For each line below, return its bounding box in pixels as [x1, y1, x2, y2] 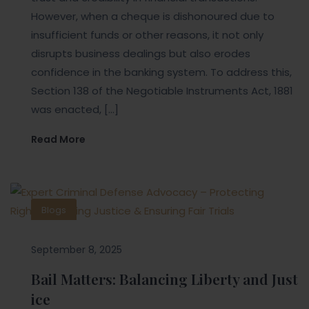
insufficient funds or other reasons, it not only [31, 28, 263, 43]
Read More [31, 132, 86, 147]
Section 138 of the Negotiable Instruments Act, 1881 [31, 83, 293, 99]
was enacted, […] [31, 102, 119, 117]
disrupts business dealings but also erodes [31, 46, 250, 61]
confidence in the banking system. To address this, [31, 65, 292, 80]
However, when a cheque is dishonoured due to [31, 9, 275, 24]
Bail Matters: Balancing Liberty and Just [31, 269, 298, 289]
